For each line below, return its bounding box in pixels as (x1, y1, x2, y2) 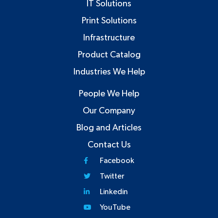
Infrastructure (83, 33, 135, 42)
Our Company (83, 106, 135, 115)
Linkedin (99, 187, 128, 196)
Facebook (99, 156, 134, 164)
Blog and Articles (76, 123, 142, 132)
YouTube (99, 203, 130, 211)
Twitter (99, 172, 124, 180)
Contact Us (87, 140, 131, 149)
